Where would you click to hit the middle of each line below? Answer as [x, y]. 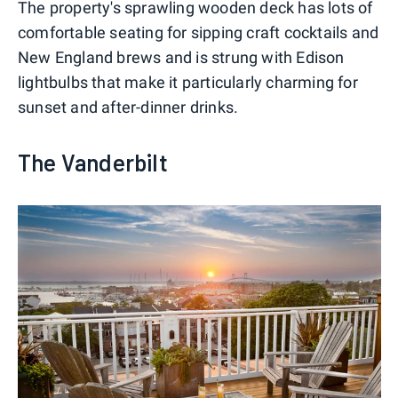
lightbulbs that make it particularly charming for [188, 82]
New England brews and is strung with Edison [181, 57]
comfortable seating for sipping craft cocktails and [199, 32]
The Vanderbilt [93, 162]
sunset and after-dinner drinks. [128, 107]
